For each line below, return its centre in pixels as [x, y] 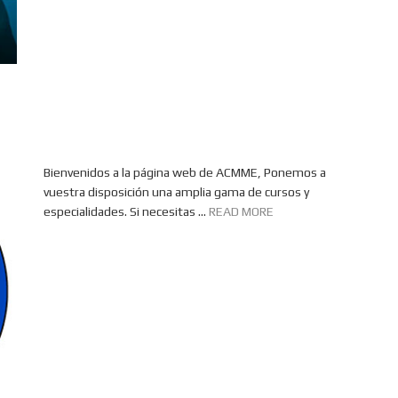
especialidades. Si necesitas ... [126, 211]
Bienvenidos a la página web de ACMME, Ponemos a [185, 172]
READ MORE [241, 211]
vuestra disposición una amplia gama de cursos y [176, 192]
